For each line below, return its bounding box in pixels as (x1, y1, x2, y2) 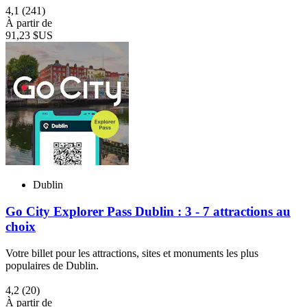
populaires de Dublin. (5, 259, 99, 271)
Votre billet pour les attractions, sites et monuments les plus (5, 247, 258, 259)
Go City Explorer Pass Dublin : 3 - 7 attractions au (5, 204, 291, 219)
